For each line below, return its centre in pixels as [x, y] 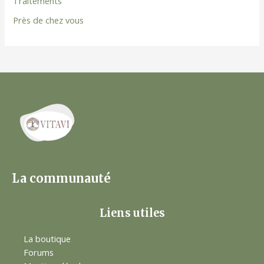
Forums [39, 252]
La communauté [61, 179]
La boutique [47, 238]
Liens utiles [132, 213]
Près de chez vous [49, 20]
